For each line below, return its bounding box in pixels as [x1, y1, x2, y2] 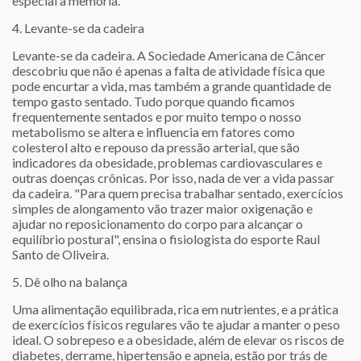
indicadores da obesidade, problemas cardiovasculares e [12, 155, 322, 171]
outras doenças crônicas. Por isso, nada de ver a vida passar [12, 170, 334, 186]
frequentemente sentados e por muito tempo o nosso [12, 109, 301, 125]
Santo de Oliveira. [12, 247, 109, 263]
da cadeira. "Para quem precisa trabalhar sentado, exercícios [12, 185, 343, 201]
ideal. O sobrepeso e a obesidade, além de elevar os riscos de [12, 332, 344, 348]
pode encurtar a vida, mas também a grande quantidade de [12, 78, 331, 94]
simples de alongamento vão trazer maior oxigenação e [12, 201, 313, 217]
